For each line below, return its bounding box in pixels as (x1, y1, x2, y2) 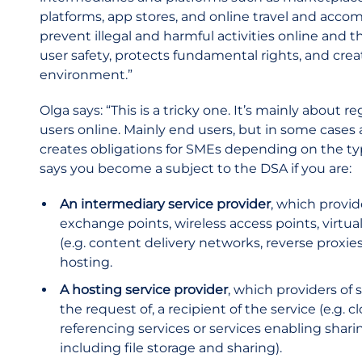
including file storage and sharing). (60, 340, 282, 356)
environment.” (40, 67, 133, 82)
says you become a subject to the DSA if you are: (40, 161, 351, 176)
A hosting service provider (60, 282, 228, 297)
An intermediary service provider (60, 196, 271, 212)
